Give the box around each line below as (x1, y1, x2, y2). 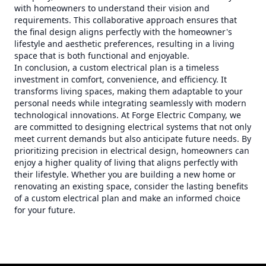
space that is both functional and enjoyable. (14, 50, 189, 61)
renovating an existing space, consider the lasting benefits (14, 180, 248, 192)
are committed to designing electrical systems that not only (14, 121, 251, 132)
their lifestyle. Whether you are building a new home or (14, 169, 236, 180)
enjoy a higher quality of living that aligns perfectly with (14, 157, 238, 168)
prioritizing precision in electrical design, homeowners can (14, 145, 249, 156)
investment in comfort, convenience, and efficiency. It (14, 74, 227, 85)
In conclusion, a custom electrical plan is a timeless (14, 62, 219, 73)
